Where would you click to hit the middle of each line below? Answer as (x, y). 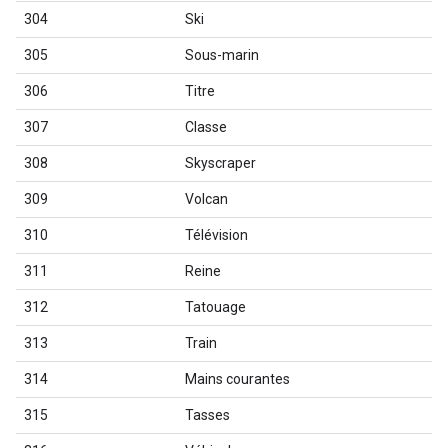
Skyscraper (220, 163)
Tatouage (215, 307)
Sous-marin (222, 55)
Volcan (206, 199)
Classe (206, 127)
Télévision (216, 235)
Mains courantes (237, 379)
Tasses (207, 415)
